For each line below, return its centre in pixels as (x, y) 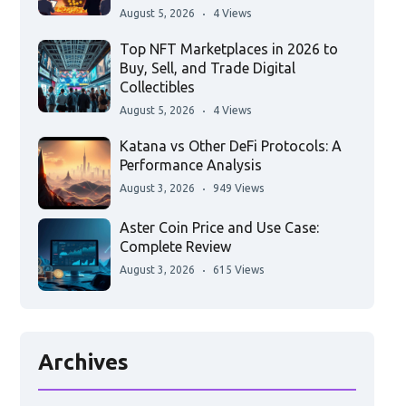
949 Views (238, 188)
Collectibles (157, 87)
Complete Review (175, 247)
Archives (83, 362)
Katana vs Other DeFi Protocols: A (230, 146)
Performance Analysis (190, 165)
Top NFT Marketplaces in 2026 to (228, 49)
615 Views (238, 270)
